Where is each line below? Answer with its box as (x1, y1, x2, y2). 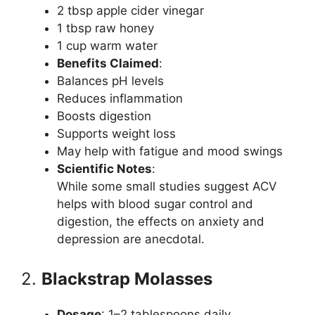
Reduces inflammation (57, 91, 183, 105)
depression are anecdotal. (57, 232, 205, 246)
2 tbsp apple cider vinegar (57, 4, 204, 18)
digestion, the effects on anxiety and (57, 214, 264, 229)
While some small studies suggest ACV (57, 179, 277, 193)
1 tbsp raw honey (57, 21, 154, 35)
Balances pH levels (57, 74, 164, 88)
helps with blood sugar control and (57, 197, 253, 211)
